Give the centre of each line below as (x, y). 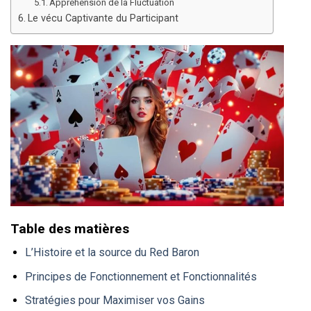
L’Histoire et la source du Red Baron (112, 253)
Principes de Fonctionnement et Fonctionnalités (141, 276)
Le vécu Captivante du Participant (103, 19)
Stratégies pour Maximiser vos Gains (115, 301)
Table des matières (70, 228)
